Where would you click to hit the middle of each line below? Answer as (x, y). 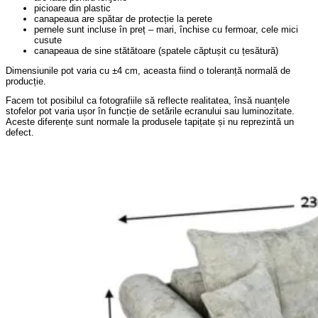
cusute (48, 40)
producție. (26, 81)
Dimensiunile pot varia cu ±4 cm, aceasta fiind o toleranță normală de (148, 70)
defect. (20, 133)
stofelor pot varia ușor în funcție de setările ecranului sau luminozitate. (150, 111)
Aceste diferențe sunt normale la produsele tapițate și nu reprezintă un (150, 122)
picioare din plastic (72, 8)
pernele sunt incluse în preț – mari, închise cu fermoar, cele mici (166, 29)
